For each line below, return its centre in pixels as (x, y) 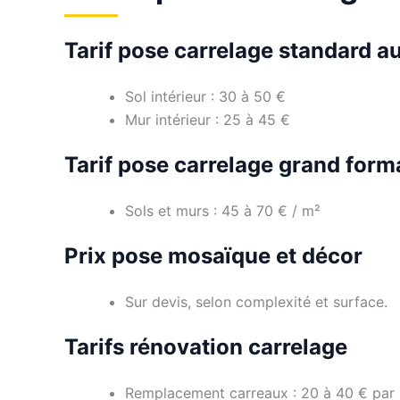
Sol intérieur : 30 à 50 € (205, 96)
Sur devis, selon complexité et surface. (256, 301)
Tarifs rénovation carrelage (206, 346)
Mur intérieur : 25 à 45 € (208, 119)
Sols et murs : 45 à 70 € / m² (223, 210)
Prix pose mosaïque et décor (213, 255)
